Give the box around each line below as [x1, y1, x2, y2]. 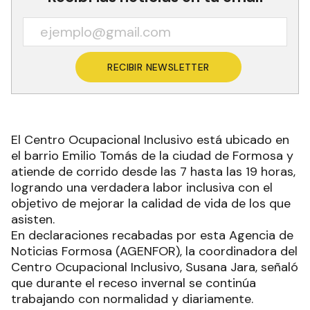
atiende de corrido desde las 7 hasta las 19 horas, [11, 163, 295, 180]
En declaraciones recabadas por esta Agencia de [11, 226, 293, 244]
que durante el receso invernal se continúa [11, 274, 256, 291]
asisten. [11, 210, 55, 228]
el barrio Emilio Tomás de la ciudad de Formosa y [11, 147, 293, 164]
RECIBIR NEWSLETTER [107, 60, 210, 73]
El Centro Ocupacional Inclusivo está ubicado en [11, 131, 289, 148]
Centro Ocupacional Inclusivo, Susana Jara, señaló [11, 258, 298, 275]
